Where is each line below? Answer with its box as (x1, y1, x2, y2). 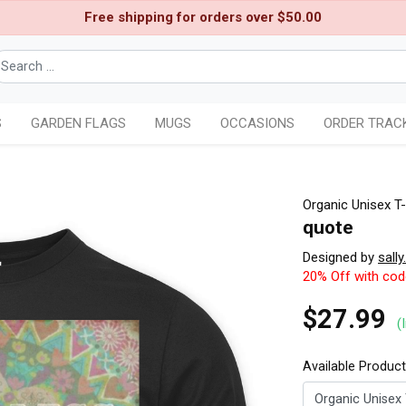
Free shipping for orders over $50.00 (84, 9, 322, 25)
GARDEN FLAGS (31, 115, 126, 132)
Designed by (303, 249, 378, 266)
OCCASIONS (220, 115, 295, 132)
